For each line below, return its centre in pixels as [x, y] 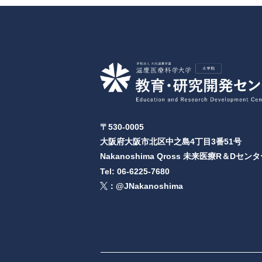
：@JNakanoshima [146, 186]
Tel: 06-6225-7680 [135, 171]
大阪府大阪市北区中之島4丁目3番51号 [171, 141]
